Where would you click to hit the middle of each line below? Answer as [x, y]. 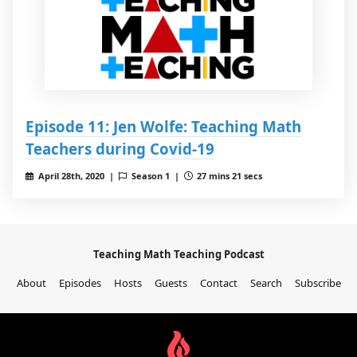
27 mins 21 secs [229, 176]
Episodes [80, 283]
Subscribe [318, 283]
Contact [218, 283]
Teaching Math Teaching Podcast [178, 255]
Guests [171, 283]
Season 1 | [156, 176]
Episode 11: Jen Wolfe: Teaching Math [163, 127]
